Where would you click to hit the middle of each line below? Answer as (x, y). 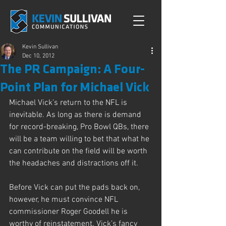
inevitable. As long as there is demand (76, 115)
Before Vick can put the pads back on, (75, 188)
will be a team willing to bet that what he (80, 139)
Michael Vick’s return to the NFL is (69, 103)
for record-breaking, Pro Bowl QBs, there (80, 127)
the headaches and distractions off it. (74, 163)
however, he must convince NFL (65, 200)
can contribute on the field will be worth (79, 151)
